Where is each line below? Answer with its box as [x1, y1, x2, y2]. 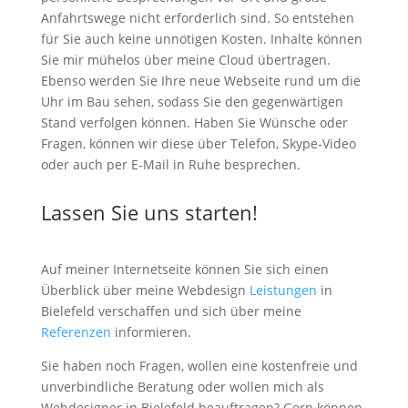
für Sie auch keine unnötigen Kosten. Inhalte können [40, 30, 362, 47]
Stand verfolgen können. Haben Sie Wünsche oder [40, 114, 348, 131]
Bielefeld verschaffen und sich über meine [40, 302, 301, 320]
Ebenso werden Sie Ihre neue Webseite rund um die [40, 72, 361, 89]
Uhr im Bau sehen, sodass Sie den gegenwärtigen [40, 93, 343, 110]
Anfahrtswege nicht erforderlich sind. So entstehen [40, 9, 354, 26]
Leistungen [249, 281, 317, 299]
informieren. [110, 323, 191, 341]
